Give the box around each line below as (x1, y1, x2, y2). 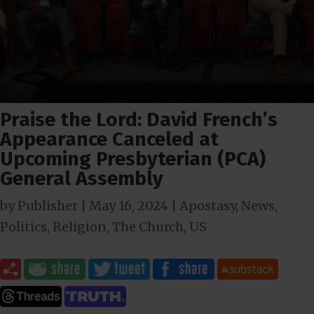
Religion (53, 219, 107, 235)
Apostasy (179, 198, 235, 214)
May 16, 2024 (89, 198, 168, 214)
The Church (112, 219, 184, 235)
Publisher (18, 198, 78, 214)
